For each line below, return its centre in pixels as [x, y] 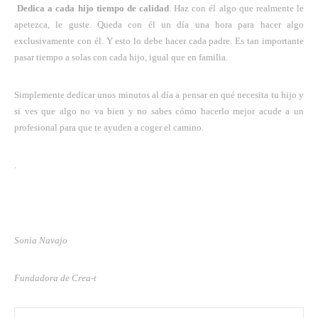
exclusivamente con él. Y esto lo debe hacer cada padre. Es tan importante [159, 40]
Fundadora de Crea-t [55, 278]
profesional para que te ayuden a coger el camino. [109, 127]
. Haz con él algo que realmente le [237, 8]
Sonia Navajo [41, 240]
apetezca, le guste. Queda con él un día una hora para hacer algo [159, 24]
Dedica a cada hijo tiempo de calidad [93, 8]
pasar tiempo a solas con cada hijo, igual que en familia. [121, 57]
